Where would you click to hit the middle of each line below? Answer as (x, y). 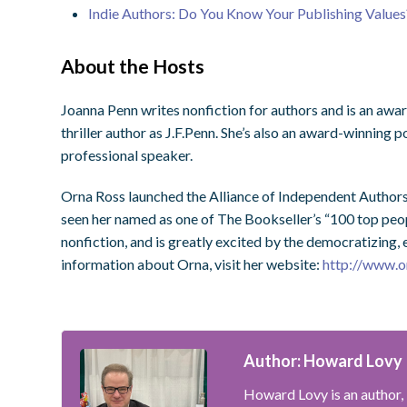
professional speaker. (127, 155)
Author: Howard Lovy (323, 361)
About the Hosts (133, 66)
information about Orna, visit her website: (192, 264)
